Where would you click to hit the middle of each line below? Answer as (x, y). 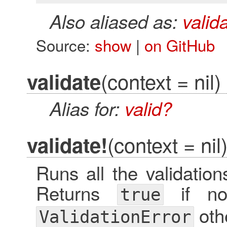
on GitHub (179, 45)
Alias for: (87, 108)
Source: (65, 45)
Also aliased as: (116, 21)
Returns (76, 193)
